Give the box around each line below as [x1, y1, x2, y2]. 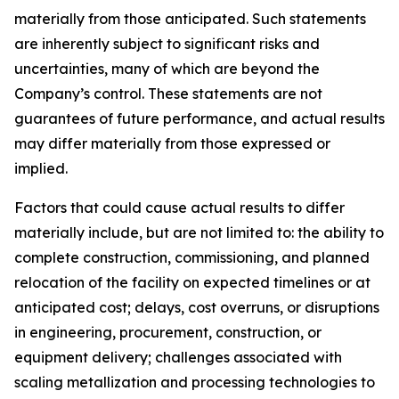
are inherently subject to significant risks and [14, 35, 320, 53]
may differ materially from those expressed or [14, 134, 330, 152]
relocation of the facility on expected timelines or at [14, 273, 370, 291]
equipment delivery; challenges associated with [14, 348, 342, 366]
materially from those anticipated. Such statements [14, 10, 366, 28]
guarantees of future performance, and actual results [14, 110, 385, 127]
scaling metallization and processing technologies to [14, 373, 375, 391]
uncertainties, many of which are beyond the [14, 60, 320, 77]
